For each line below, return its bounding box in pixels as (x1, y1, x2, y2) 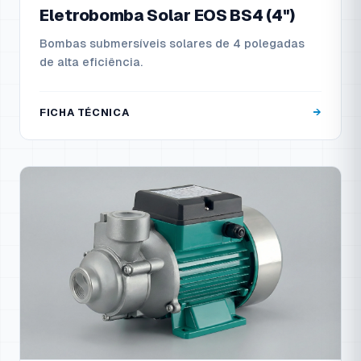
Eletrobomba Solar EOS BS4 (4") (39, 6, 295, 25)
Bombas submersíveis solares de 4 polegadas (39, 37, 305, 51)
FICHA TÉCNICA (39, 106, 130, 119)
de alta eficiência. (39, 56, 143, 69)
